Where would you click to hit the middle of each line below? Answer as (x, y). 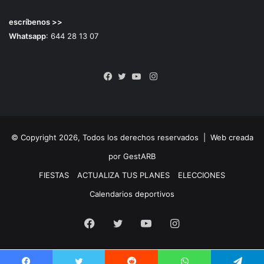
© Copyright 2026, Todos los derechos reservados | (110, 138)
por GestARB (132, 156)
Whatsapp (27, 36)
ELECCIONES (202, 175)
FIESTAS (54, 175)
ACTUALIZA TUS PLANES (123, 175)
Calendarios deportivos (132, 194)
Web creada (232, 138)
